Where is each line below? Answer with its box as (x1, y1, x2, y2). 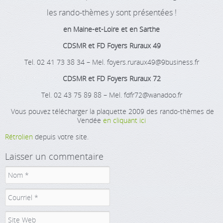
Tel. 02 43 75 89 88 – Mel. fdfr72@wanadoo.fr (41, 90, 182, 100)
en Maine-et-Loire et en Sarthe (63, 24, 160, 34)
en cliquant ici (103, 115, 146, 125)
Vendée (77, 115, 103, 125)
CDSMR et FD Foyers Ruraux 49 (62, 41, 161, 50)
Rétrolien (5, 132, 33, 141)
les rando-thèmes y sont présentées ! (46, 7, 177, 18)
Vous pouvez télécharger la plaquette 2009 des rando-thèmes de (9, 107, 214, 116)
